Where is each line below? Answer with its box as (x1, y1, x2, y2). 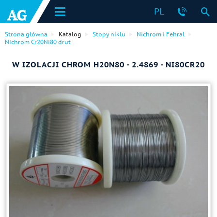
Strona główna (5, 31, 47, 38)
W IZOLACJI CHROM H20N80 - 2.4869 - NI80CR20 (12, 60, 205, 69)
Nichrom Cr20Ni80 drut (5, 38, 71, 46)
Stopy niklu (93, 31, 125, 38)
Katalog (59, 31, 81, 38)
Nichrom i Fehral (137, 31, 185, 38)
